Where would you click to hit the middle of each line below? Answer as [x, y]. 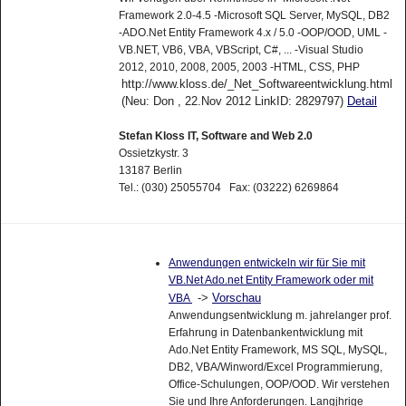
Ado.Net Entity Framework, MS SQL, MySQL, [277, 349]
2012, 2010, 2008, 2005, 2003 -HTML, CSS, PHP [239, 68]
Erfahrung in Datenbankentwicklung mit [265, 332]
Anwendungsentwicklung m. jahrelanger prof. [280, 315]
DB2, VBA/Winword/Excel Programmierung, [275, 367]
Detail [362, 101]
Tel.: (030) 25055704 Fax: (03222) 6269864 [228, 188]
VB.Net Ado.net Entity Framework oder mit [271, 280]
